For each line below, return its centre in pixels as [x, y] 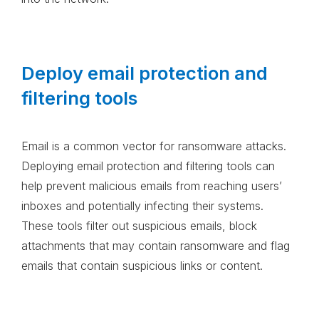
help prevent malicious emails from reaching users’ [152, 186]
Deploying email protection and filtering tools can [148, 166]
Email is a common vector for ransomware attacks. [154, 146]
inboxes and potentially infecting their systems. [142, 206]
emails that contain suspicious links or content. [144, 266]
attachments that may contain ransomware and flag [156, 246]
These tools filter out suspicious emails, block [139, 226]
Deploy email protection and [145, 73]
